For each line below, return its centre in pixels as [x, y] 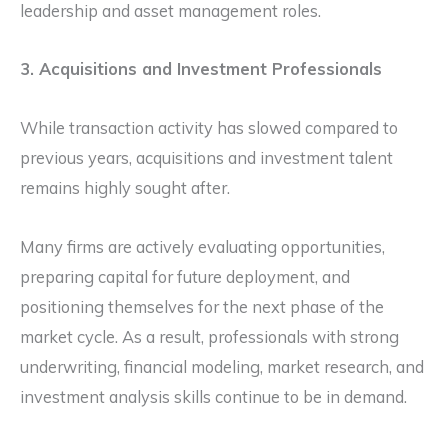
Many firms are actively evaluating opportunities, [202, 246]
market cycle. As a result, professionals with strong [209, 336]
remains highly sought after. [125, 188]
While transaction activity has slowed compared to [209, 128]
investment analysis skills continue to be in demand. [213, 396]
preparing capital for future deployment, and [185, 276]
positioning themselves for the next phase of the [202, 306]
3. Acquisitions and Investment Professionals [201, 69]
